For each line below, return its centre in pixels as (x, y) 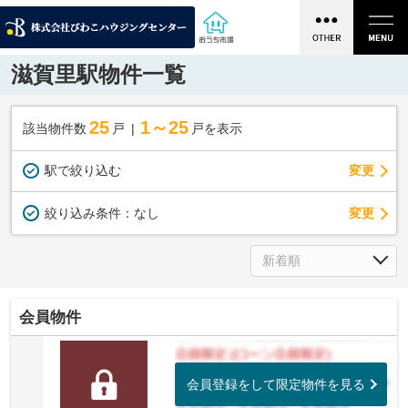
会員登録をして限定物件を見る (276, 384)
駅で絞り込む (82, 171)
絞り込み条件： (89, 214)
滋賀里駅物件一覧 (98, 75)
